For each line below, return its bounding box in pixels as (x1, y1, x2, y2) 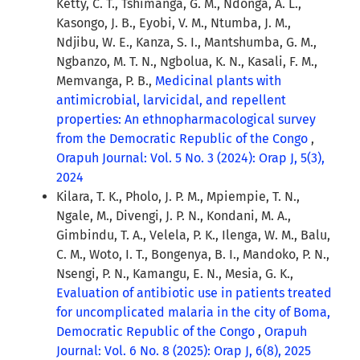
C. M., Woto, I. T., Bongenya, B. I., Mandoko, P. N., (56, 247, 329, 263)
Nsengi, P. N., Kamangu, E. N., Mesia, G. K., (56, 266, 293, 282)
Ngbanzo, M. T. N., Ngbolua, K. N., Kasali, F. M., (56, 54, 317, 70)
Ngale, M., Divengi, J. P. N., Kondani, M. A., (56, 208, 291, 224)
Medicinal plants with (155, 73, 281, 89)
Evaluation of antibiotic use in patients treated (56, 285, 332, 301)
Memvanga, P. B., (56, 73, 155, 89)
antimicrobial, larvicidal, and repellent (56, 92, 286, 108)
